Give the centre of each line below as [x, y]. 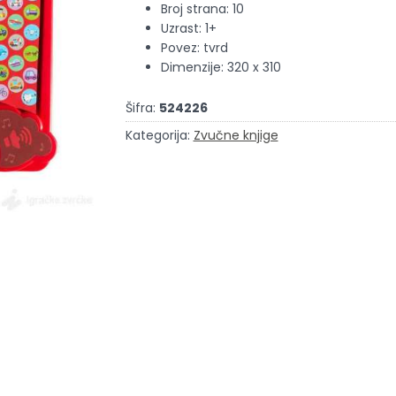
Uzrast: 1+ [188, 29]
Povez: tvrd [194, 48]
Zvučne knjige [236, 136]
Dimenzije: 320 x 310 [221, 68]
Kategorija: [157, 136]
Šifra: [140, 108]
